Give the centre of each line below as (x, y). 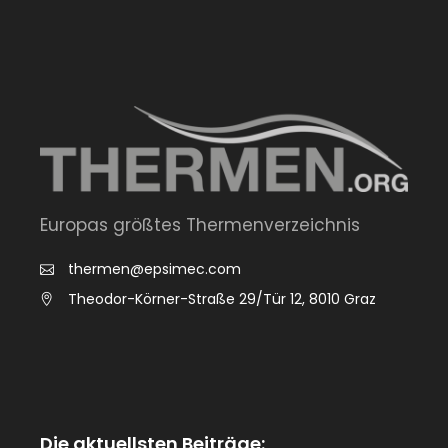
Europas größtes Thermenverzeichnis (200, 224)
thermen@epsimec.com (154, 269)
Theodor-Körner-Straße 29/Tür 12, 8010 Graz (222, 298)
